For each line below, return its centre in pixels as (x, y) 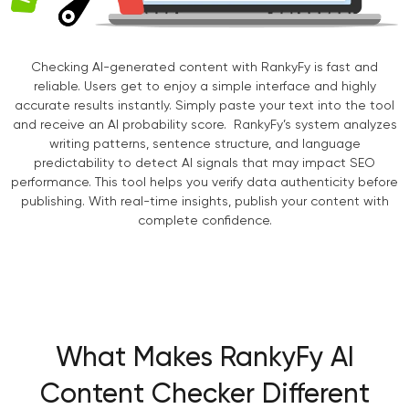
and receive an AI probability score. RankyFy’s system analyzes (204, 125)
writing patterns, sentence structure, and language (204, 144)
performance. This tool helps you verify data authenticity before (204, 182)
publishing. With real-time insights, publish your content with (204, 201)
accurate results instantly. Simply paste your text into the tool (204, 105)
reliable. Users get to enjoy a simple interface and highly (204, 86)
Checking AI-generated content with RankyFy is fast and (204, 67)
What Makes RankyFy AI (204, 358)
